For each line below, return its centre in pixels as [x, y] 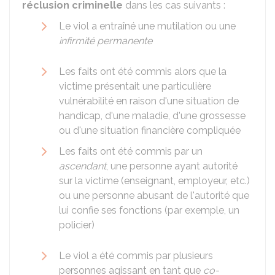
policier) [77, 225]
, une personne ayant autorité [172, 166]
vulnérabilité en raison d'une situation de [149, 101]
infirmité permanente [106, 41]
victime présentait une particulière [135, 86]
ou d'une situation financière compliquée [150, 130]
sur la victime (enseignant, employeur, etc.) [154, 181]
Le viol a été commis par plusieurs [136, 256]
